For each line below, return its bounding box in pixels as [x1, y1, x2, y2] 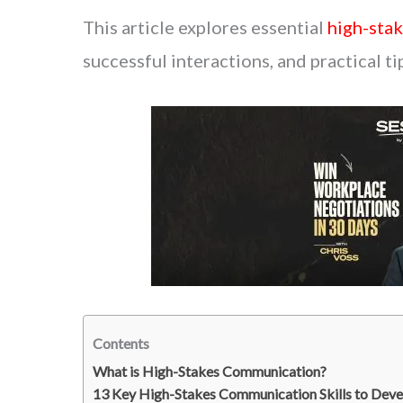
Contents [93, 335, 149, 353]
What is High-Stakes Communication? [93, 362, 327, 380]
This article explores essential [83, 15, 327, 38]
